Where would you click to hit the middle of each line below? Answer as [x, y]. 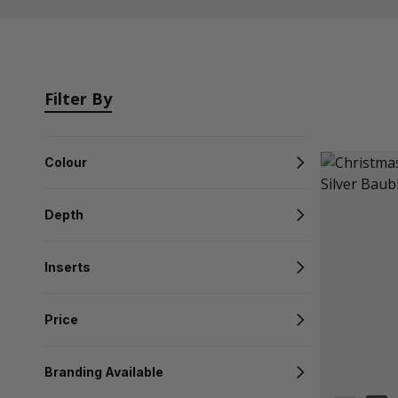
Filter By [78, 99]
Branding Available [104, 372]
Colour [66, 162]
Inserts [68, 267]
